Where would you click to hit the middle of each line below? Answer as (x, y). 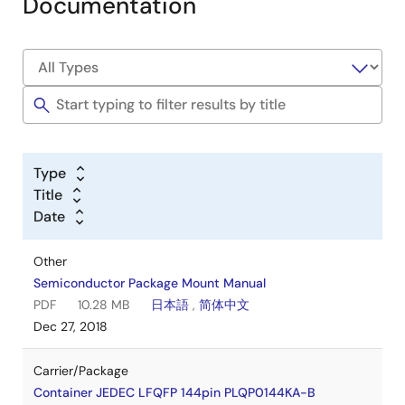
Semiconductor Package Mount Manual (150, 283)
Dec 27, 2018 (71, 326)
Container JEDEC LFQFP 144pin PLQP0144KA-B (174, 392)
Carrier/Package (81, 371)
